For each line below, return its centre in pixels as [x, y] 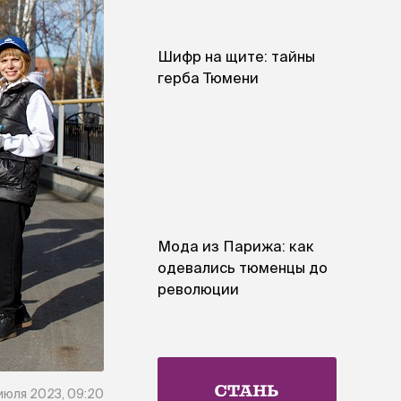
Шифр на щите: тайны [236, 57]
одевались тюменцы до [243, 267]
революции [198, 289]
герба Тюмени [208, 78]
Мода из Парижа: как [236, 246]
